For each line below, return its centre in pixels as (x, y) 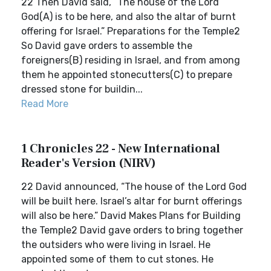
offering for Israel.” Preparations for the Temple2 (131, 31)
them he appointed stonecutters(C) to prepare (127, 75)
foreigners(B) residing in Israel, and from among (131, 60)
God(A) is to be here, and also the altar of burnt (129, 17)
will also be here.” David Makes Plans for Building (131, 216)
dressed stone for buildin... (82, 89)
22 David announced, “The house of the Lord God (134, 187)
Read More (45, 104)
